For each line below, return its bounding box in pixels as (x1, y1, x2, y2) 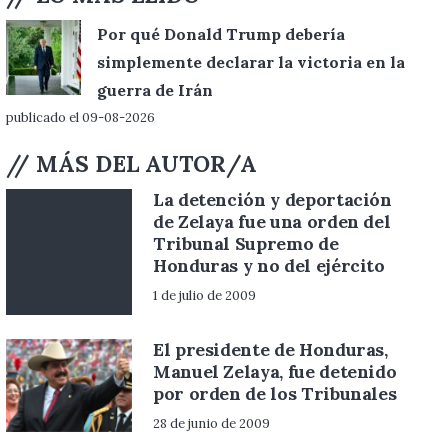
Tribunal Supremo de (152, 232, 339, 256)
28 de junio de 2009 (152, 415, 270, 433)
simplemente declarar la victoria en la (96, 51, 405, 72)
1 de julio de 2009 (152, 287, 256, 305)
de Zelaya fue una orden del (152, 210, 391, 234)
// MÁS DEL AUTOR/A (5, 149, 257, 179)
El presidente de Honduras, (152, 338, 388, 362)
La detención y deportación (152, 188, 392, 212)
